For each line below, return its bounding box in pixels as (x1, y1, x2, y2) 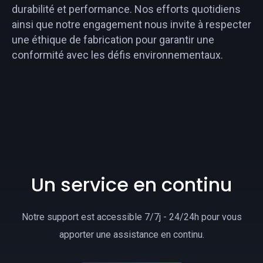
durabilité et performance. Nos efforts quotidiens (12, 3, 241, 16)
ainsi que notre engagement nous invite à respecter (12, 18, 251, 31)
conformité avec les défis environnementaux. (12, 49, 223, 62)
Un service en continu (31, 171, 232, 198)
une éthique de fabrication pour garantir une (12, 33, 214, 46)
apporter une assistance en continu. (59, 229, 204, 241)
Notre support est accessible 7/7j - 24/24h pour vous (21, 211, 242, 223)
